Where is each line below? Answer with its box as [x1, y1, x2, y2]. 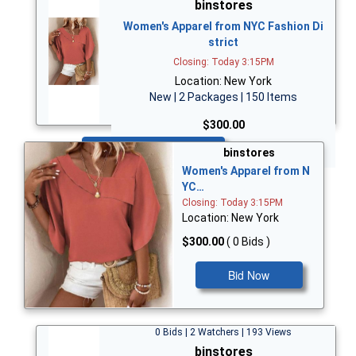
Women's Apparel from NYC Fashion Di [123, 19, 323, 33]
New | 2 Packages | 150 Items [149, 90, 297, 103]
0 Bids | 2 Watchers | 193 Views [155, 326, 292, 338]
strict [208, 35, 238, 48]
